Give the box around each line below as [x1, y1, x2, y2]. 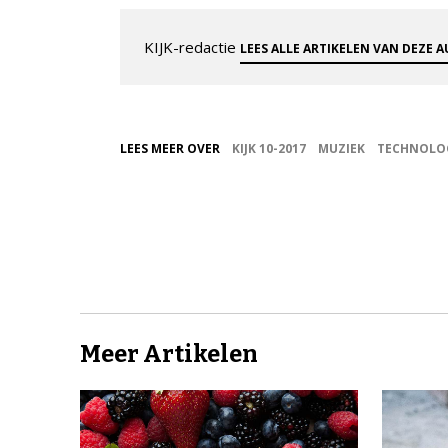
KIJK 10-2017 [232, 140, 306, 158]
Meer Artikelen [80, 340, 258, 369]
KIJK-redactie [144, 37, 240, 58]
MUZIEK [318, 140, 365, 158]
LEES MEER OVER [120, 140, 220, 158]
